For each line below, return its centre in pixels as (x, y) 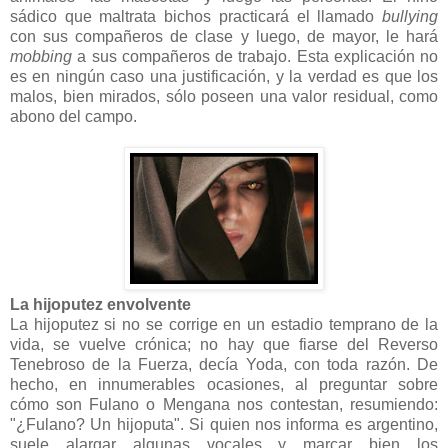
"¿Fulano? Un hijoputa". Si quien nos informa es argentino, (224, 425)
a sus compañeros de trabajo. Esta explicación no (257, 57)
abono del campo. (73, 117)
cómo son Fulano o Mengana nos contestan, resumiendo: (224, 405)
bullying (410, 17)
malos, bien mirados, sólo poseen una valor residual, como (224, 97)
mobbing (44, 57)
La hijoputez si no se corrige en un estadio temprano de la (224, 325)
